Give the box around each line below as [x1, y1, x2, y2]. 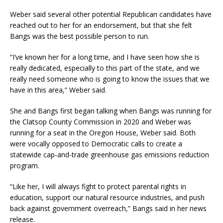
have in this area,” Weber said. [10, 85, 107, 95]
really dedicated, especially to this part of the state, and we [10, 63, 200, 73]
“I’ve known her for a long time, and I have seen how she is [10, 52, 200, 62]
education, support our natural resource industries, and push [10, 193, 205, 202]
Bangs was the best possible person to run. [10, 31, 149, 41]
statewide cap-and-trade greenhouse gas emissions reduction [10, 150, 209, 159]
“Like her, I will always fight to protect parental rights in [10, 182, 186, 191]
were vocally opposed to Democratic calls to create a [10, 139, 182, 148]
